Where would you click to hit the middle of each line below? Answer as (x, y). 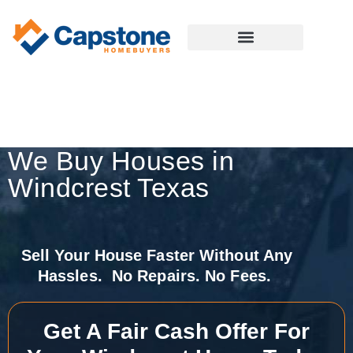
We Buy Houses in (121, 161)
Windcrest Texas (109, 188)
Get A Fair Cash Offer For (176, 332)
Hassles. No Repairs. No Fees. (157, 276)
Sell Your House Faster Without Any (157, 256)
